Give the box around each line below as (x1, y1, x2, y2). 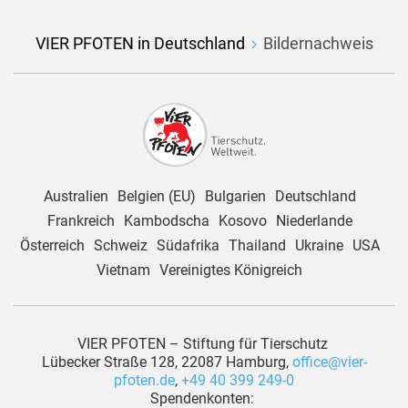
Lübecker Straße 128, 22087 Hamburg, (41, 353, 292, 371)
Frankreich (46, 212, 115, 229)
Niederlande (275, 212, 352, 229)
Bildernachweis (262, 34, 373, 53)
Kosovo (218, 212, 267, 229)
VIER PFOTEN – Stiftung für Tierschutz (76, 335, 331, 352)
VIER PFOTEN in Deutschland (35, 34, 245, 53)
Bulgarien (204, 188, 266, 205)
